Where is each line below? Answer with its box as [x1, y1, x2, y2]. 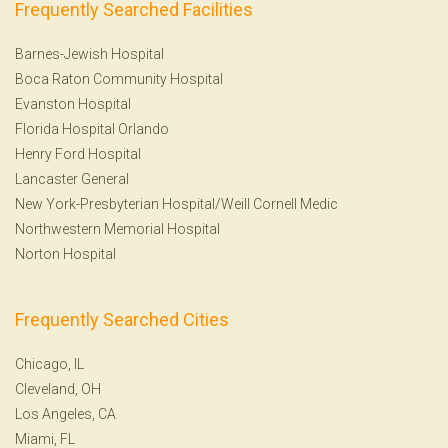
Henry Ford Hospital [15, 145, 141, 162]
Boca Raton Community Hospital [15, 70, 223, 87]
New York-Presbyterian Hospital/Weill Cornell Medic [15, 195, 338, 212]
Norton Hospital [15, 245, 116, 262]
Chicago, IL [15, 355, 84, 372]
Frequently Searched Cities [15, 308, 229, 330]
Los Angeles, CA [15, 405, 116, 422]
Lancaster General [15, 170, 129, 187]
